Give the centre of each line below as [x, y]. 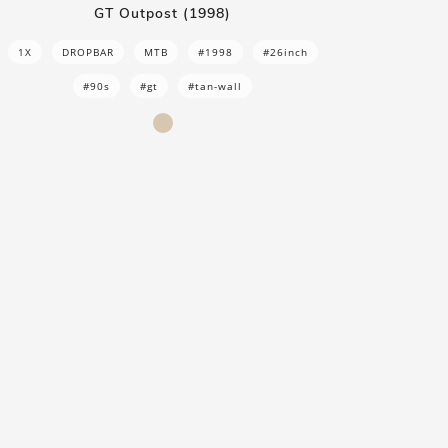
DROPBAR [87, 51]
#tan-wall [215, 85]
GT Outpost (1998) [163, 13]
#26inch [285, 51]
